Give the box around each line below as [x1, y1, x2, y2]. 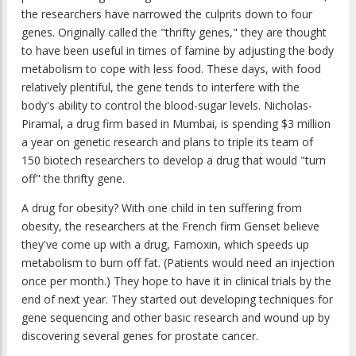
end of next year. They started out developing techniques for [21, 291, 333, 307]
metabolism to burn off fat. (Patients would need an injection [21, 254, 335, 270]
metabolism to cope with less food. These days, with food [21, 60, 321, 76]
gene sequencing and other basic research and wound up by [21, 309, 330, 325]
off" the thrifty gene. [21, 170, 125, 186]
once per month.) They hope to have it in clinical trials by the [21, 273, 331, 288]
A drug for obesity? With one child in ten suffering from [21, 199, 302, 215]
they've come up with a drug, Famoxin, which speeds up [21, 236, 309, 252]
